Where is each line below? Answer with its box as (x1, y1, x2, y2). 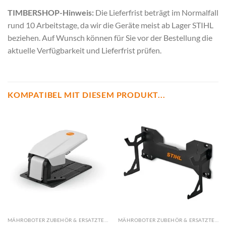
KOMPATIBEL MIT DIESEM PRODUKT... (8, 90, 165, 100)
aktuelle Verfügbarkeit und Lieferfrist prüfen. (8, 45, 161, 55)
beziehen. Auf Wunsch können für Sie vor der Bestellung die (8, 32, 212, 42)
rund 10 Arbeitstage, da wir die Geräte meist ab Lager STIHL (8, 20, 213, 30)
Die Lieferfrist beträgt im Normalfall (94, 7, 218, 17)
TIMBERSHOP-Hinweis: (8, 7, 94, 17)
